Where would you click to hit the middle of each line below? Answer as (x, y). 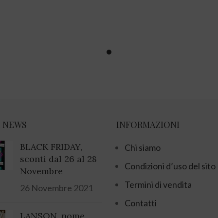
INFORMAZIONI (148, 125)
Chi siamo (143, 148)
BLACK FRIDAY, (51, 147)
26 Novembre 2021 (56, 188)
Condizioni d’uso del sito (170, 166)
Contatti (141, 203)
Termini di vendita (158, 185)
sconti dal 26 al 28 (58, 159)
